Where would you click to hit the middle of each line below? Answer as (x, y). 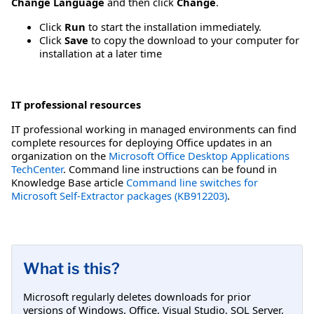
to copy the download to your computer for (194, 40)
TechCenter (37, 169)
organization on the (60, 156)
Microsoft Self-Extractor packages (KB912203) (119, 196)
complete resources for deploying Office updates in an (142, 143)
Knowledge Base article (69, 183)
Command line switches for (192, 183)
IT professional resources (76, 105)
